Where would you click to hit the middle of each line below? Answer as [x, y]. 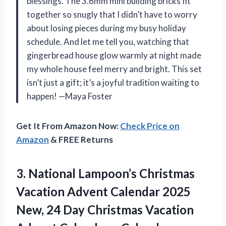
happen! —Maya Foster [70, 96]
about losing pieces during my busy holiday [106, 28]
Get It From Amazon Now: [68, 126]
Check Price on [150, 126]
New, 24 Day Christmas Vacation [105, 209]
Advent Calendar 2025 [128, 191]
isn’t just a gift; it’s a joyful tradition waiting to [113, 82]
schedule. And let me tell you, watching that [108, 41]
